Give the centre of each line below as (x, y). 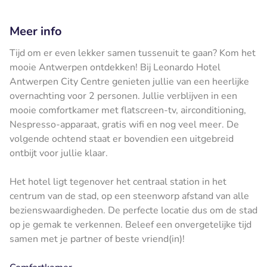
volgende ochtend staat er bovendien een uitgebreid (122, 139)
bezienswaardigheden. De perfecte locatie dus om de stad (133, 210)
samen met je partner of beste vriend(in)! (97, 239)
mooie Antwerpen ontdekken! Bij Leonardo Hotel (115, 67)
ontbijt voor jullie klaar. (59, 153)
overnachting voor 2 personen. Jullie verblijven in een (123, 96)
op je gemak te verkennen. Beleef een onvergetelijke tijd (131, 224)
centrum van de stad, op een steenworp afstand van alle (129, 196)
